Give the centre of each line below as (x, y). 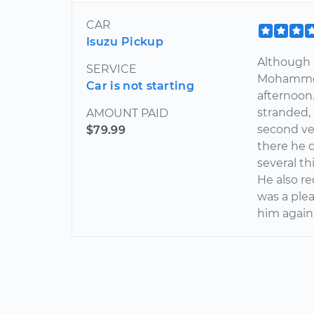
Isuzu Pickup (125, 42)
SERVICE (111, 69)
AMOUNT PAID (127, 114)
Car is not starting (141, 86)
